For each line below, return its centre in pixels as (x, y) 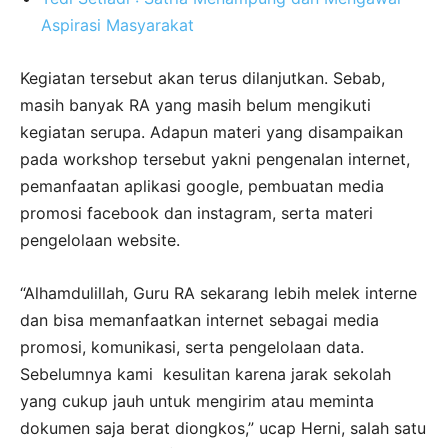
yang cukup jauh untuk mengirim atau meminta (197, 401)
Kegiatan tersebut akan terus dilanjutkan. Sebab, (202, 78)
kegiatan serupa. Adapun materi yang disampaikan (211, 132)
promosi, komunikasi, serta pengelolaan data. (192, 347)
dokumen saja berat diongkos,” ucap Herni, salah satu (223, 428)
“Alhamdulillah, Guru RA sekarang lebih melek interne (218, 293)
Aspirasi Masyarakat (117, 25)
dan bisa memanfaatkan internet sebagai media (199, 320)
